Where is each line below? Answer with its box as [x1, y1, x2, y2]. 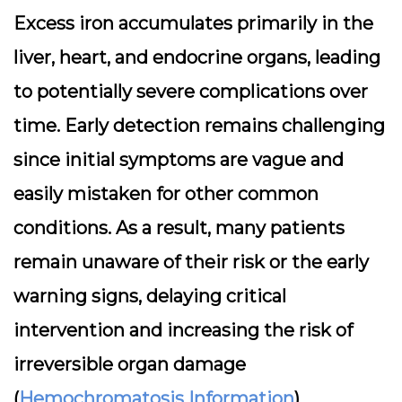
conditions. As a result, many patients [13, 217, 345, 239]
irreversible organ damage [13, 354, 246, 375]
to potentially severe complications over [13, 81, 368, 102]
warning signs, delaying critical [13, 285, 286, 307]
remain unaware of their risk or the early [13, 251, 369, 273]
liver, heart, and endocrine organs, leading [13, 47, 380, 68]
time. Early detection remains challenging [13, 115, 385, 136]
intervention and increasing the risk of [13, 319, 353, 341]
